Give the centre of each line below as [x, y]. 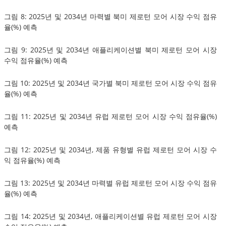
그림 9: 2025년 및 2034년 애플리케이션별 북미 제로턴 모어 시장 [110, 49]
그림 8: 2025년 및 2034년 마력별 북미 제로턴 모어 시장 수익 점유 [110, 16]
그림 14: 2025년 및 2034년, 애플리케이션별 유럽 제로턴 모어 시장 [110, 216]
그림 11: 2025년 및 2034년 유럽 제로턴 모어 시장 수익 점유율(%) [110, 116]
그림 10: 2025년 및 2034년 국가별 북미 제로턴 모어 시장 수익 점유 [110, 83]
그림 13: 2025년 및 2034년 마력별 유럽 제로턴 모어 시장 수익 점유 [110, 183]
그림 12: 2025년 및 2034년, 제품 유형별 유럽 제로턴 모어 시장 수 [110, 149]
